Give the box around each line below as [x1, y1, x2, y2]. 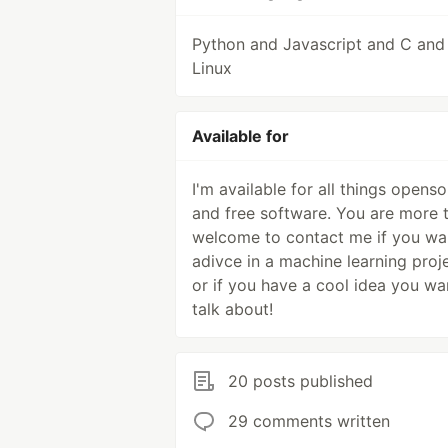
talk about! [192, 299, 273, 319]
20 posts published [228, 371, 373, 391]
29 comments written [228, 411, 390, 431]
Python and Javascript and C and [192, 34, 445, 54]
